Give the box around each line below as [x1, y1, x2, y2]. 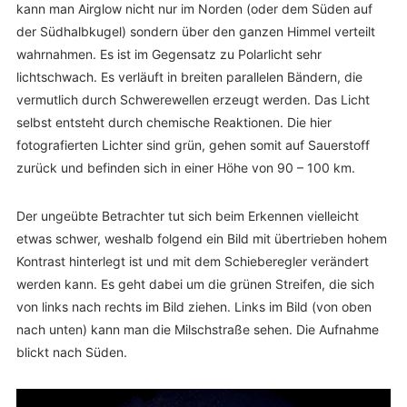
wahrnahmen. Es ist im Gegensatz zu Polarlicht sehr [15, 46, 322, 62]
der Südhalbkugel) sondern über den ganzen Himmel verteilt [15, 24, 375, 39]
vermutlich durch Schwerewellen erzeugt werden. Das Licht [15, 92, 370, 107]
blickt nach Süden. [15, 344, 127, 360]
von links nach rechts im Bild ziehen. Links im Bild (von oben [15, 299, 372, 314]
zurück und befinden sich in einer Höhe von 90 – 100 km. [15, 160, 355, 175]
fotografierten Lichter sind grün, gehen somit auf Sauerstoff [15, 137, 370, 153]
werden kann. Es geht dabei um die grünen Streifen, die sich [15, 276, 374, 292]
